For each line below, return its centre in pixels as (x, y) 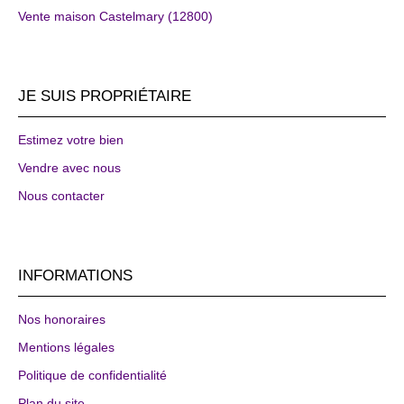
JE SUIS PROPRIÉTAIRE (105, 95)
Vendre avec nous (69, 167)
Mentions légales (66, 347)
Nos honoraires (62, 319)
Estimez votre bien (71, 139)
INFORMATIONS (75, 275)
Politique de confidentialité (92, 375)
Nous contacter (61, 195)
